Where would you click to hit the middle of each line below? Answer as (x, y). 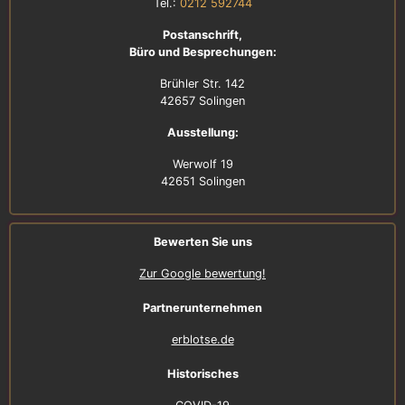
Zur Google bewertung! (202, 273)
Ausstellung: (202, 132)
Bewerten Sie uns (202, 242)
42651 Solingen (202, 181)
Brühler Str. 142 (202, 84)
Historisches (202, 374)
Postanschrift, (202, 35)
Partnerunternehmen (202, 308)
